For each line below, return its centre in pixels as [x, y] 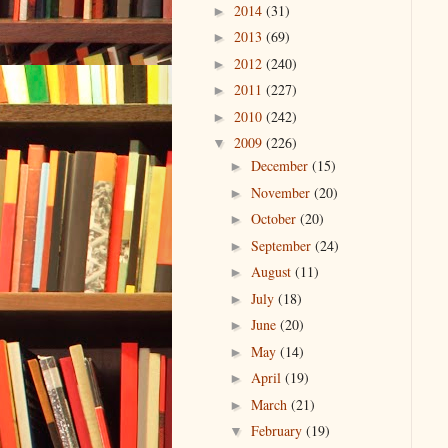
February [278, 431]
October [275, 219]
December [281, 166]
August [272, 272]
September [282, 245]
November [282, 192]
